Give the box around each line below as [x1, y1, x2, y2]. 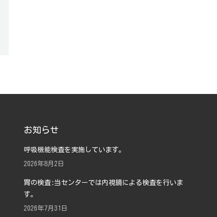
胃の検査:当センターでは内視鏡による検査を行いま [23, 179, 183, 186]
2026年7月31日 [23, 205, 68, 212]
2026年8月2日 [23, 160, 64, 167]
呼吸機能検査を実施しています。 [23, 146, 125, 153]
